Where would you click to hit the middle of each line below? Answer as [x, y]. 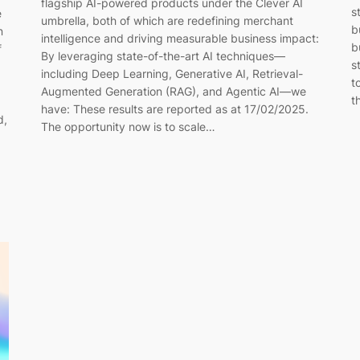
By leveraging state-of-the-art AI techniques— [163, 56]
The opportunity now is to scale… [128, 127]
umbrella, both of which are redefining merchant [167, 21]
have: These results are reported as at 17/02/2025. [174, 109]
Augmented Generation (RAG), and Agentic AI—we [173, 92]
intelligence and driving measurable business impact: [180, 39]
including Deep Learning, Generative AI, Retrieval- [172, 74]
